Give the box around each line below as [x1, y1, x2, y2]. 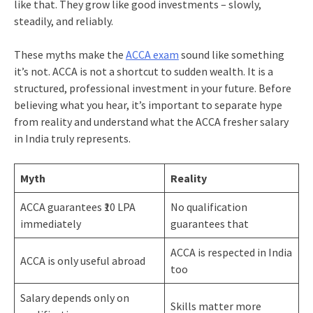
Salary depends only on [20, 290, 129, 305]
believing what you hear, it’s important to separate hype [13, 97, 282, 112]
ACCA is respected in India [170, 245, 292, 259]
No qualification [170, 199, 247, 214]
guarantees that [170, 216, 249, 231]
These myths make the [13, 47, 126, 61]
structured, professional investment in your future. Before [13, 80, 291, 95]
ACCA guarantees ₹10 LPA [20, 199, 136, 214]
